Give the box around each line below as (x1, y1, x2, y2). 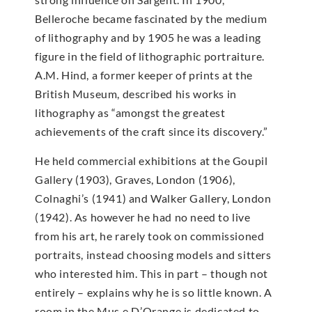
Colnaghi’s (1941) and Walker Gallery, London (35, 191, 272, 205)
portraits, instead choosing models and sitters (35, 247, 272, 261)
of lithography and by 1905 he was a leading (35, 31, 261, 45)
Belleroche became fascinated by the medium (35, 12, 267, 26)
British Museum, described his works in (35, 87, 237, 101)
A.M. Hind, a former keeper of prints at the (35, 68, 253, 82)
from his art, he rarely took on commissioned (35, 228, 265, 242)
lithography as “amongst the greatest (35, 106, 226, 120)
